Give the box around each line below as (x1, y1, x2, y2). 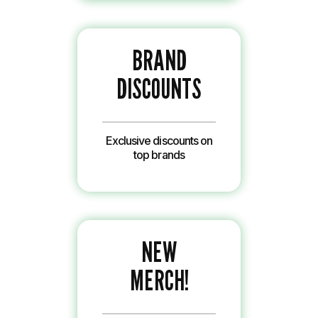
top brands (133, 148, 185, 162)
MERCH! (129, 263, 189, 297)
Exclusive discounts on (106, 133, 212, 148)
